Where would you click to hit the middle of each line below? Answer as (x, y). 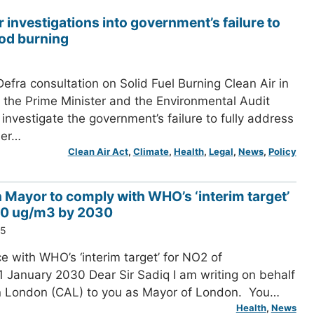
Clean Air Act (98, 152)
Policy (282, 152)
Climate (151, 152)
